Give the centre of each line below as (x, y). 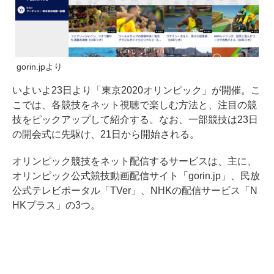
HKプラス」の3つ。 (56, 205)
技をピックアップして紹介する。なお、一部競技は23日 (135, 119)
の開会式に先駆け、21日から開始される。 (106, 134)
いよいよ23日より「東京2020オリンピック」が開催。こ (136, 90)
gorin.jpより (39, 66)
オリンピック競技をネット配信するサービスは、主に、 (135, 161)
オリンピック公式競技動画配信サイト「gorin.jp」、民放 (136, 176)
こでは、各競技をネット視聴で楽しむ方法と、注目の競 (135, 105)
